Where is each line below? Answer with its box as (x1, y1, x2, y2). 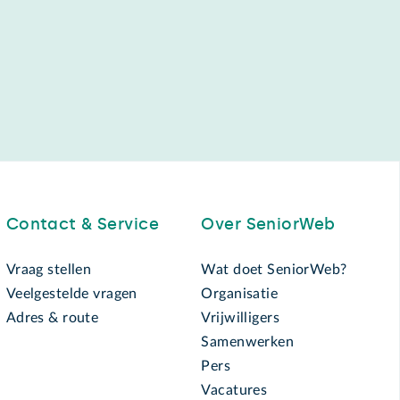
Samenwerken (201, 334, 295, 349)
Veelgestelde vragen (5, 286, 137, 301)
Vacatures (201, 382, 268, 397)
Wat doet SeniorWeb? (201, 262, 347, 277)
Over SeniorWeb (201, 213, 336, 234)
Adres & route (5, 310, 99, 325)
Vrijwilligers (201, 310, 279, 325)
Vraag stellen (5, 262, 92, 277)
